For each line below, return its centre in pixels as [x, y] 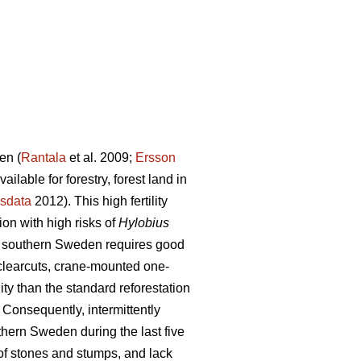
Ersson [156, 158]
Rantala [44, 158]
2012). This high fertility [100, 201]
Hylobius [144, 223]
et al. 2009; [101, 158]
